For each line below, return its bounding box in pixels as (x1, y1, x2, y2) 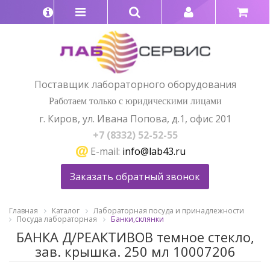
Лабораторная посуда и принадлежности (93, 206, 244, 216)
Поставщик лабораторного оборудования (34, 77, 236, 91)
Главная (9, 206, 38, 216)
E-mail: (87, 144, 122, 158)
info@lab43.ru (122, 144, 186, 158)
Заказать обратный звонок (70, 170, 200, 184)
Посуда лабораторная (17, 214, 97, 225)
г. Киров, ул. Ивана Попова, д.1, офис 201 (39, 111, 231, 125)
